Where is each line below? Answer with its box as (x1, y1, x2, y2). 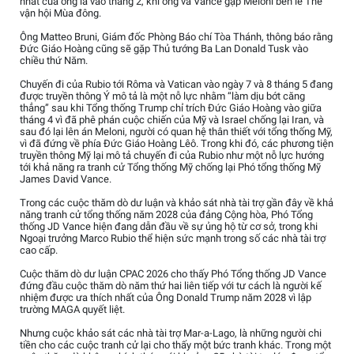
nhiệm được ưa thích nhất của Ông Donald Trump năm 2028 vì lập (20, 292, 311, 304)
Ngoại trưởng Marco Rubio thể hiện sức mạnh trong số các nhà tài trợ (20, 232, 326, 245)
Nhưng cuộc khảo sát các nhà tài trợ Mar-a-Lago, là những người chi (20, 327, 322, 340)
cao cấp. (20, 244, 58, 257)
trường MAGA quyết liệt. (20, 303, 125, 316)
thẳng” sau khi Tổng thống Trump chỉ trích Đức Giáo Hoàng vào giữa (20, 102, 322, 115)
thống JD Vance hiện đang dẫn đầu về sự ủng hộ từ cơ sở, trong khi (20, 220, 318, 233)
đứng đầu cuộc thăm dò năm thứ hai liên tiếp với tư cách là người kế (20, 280, 322, 292)
